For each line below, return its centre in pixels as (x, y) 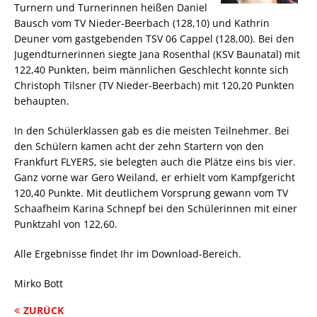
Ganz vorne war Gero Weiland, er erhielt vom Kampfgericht (155, 178)
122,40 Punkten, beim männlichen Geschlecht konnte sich (151, 70)
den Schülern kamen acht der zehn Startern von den (139, 146)
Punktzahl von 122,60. (66, 224)
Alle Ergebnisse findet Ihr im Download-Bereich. (128, 254)
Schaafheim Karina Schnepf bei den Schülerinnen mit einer (156, 209)
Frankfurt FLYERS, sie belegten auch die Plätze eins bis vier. (155, 162)
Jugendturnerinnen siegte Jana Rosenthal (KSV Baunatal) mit (157, 54)
